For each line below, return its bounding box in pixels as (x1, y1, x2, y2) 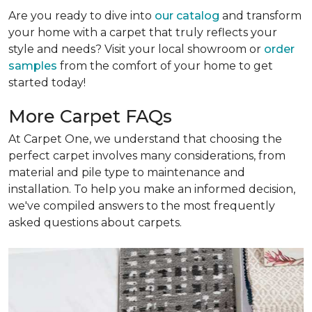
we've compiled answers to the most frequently (8, 198, 275, 212)
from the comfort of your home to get (57, 58, 273, 72)
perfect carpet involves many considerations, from (8, 148, 286, 162)
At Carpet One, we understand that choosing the (8, 132, 282, 146)
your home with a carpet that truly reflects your (8, 25, 277, 39)
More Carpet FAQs (8, 105, 172, 127)
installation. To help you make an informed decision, (8, 182, 295, 196)
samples (8, 58, 57, 72)
